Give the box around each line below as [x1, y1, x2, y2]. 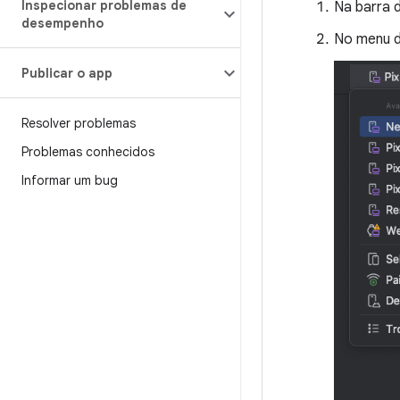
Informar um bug [21, 172, 118, 188]
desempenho [21, 15, 104, 31]
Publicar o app [21, 65, 112, 81]
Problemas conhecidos [21, 144, 154, 160]
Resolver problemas [21, 115, 136, 131]
